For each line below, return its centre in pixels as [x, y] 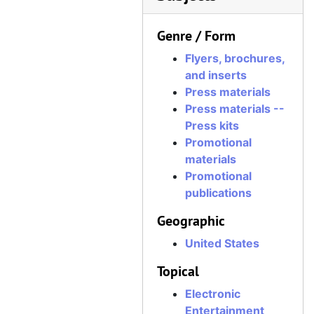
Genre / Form [196, 36]
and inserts [216, 75]
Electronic [213, 294]
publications [218, 193]
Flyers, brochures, [235, 58]
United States [222, 243]
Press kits [212, 125]
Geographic [191, 221]
